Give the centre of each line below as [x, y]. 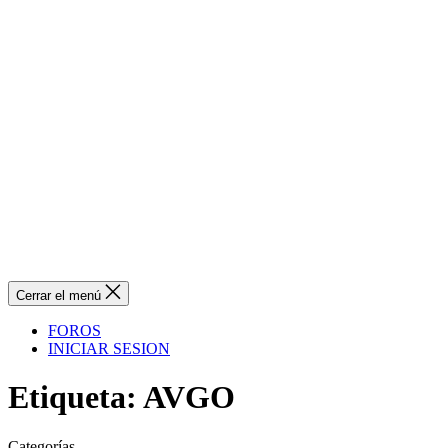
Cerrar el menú [58, 295]
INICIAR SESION [109, 348]
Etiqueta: [72, 397]
